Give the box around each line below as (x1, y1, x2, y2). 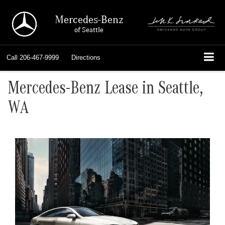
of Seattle (74, 25, 104, 34)
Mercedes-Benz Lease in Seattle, (8, 81, 203, 99)
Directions (71, 54, 100, 61)
